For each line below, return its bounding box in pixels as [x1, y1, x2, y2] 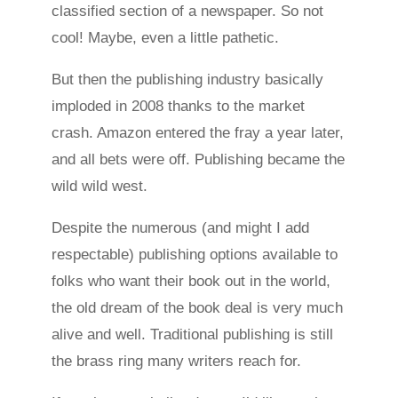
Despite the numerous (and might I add [52, 219, 310, 237]
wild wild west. [52, 178, 148, 195]
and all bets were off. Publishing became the [52, 151, 346, 169]
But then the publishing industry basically [52, 71, 324, 89]
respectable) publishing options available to [52, 246, 338, 264]
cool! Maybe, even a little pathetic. [52, 29, 280, 47]
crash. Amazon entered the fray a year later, [52, 124, 345, 142]
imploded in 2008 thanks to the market [52, 98, 306, 115]
